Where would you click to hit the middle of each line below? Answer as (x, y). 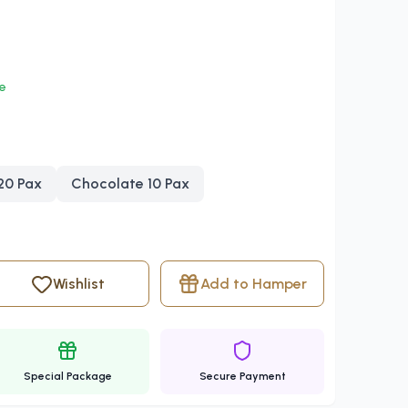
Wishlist (78, 283)
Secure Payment (242, 376)
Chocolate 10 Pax (130, 184)
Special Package (67, 376)
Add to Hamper (254, 283)
